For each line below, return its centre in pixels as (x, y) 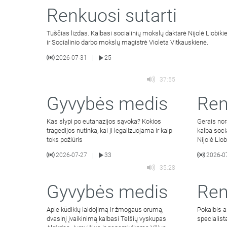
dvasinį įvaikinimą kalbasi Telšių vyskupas (106, 219)
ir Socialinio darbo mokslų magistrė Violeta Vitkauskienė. (127, 42)
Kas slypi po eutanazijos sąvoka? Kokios (104, 121)
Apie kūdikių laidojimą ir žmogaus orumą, (105, 210)
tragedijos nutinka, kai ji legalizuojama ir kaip (109, 130)
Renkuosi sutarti (112, 15)
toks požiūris (65, 139)
